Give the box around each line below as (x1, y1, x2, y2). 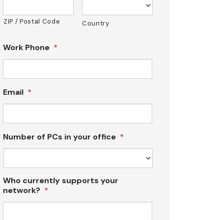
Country (82, 19, 110, 27)
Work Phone (3, 42, 50, 53)
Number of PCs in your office (3, 131, 116, 142)
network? (3, 185, 40, 195)
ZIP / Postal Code (3, 17, 60, 26)
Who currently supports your (3, 175, 118, 186)
